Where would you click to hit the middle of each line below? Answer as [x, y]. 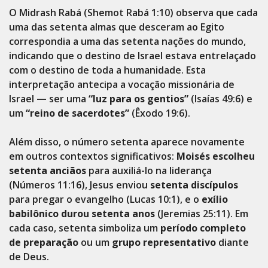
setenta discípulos [194, 185]
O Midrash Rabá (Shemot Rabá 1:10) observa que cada [133, 13]
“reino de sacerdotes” [77, 113]
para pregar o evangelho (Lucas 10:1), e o [105, 199]
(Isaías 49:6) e [220, 99]
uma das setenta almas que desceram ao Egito [117, 27]
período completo [203, 228]
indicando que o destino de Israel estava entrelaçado [133, 56]
